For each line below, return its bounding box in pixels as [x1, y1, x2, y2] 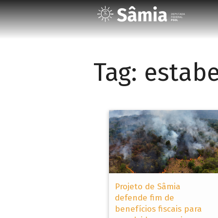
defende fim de [115, 192, 174, 203]
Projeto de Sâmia [115, 181, 181, 192]
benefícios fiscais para [115, 203, 202, 214]
